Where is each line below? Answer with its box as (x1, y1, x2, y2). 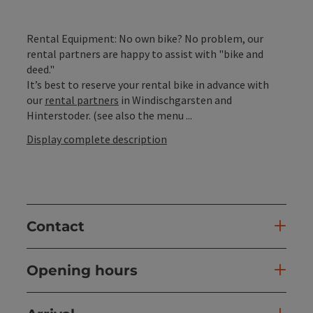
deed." (27, 62, 54, 77)
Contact (27, 218, 85, 235)
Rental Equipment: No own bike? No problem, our (27, 31, 263, 46)
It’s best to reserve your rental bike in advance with (27, 78, 269, 92)
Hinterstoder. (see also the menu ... (27, 108, 192, 123)
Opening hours (27, 262, 138, 279)
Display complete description (27, 132, 167, 147)
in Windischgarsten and (119, 93, 232, 108)
